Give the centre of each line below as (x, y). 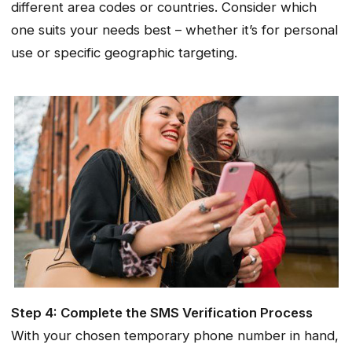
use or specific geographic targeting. (124, 53)
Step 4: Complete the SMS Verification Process (162, 312)
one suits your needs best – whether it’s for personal (174, 30)
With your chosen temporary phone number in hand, (175, 335)
